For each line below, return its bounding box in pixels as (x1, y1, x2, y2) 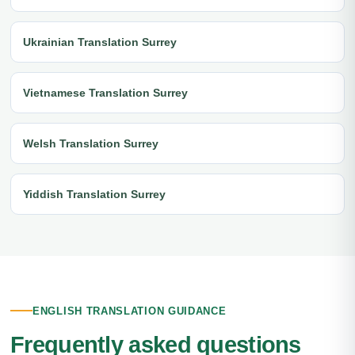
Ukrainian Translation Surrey (23, 35, 177, 48)
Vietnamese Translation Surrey (23, 86, 188, 99)
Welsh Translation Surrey (23, 136, 158, 150)
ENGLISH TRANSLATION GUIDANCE (32, 304, 227, 317)
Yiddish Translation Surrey (23, 187, 166, 200)
